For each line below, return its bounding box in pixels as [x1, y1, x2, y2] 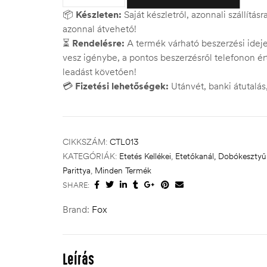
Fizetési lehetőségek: [75, 80, 169, 92]
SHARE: [63, 179, 89, 190]
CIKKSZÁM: [63, 136, 110, 147]
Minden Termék [95, 164, 151, 176]
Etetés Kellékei [119, 150, 171, 162]
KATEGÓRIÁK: [63, 150, 119, 162]
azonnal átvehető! [63, 23, 136, 35]
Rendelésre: [72, 37, 125, 49]
